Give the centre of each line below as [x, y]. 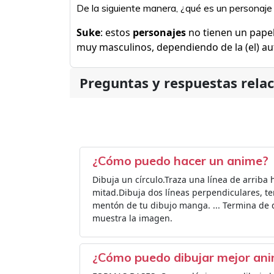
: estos [117, 32]
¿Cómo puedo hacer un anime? [180, 161]
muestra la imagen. [132, 218]
